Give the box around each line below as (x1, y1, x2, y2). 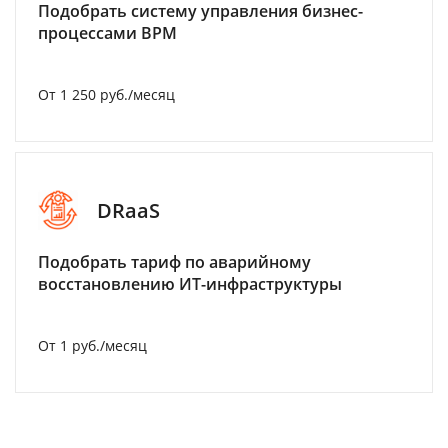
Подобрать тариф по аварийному (38, 251, 311, 274)
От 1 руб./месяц (38, 336, 147, 356)
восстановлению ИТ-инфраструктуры (38, 273, 342, 296)
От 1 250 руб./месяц (38, 85, 175, 105)
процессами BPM (38, 22, 177, 45)
